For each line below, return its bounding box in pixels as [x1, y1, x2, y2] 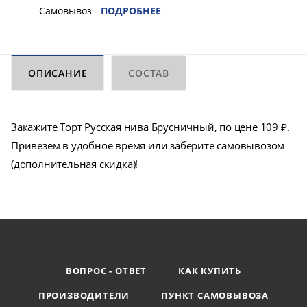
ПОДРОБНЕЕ [101, 4, 161, 18]
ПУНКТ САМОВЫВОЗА [161, 289, 269, 302]
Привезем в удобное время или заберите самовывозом [11, 138, 285, 153]
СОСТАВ [128, 66, 170, 80]
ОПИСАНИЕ [28, 66, 88, 80]
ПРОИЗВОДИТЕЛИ [38, 289, 130, 302]
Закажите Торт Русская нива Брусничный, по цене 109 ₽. [11, 120, 290, 134]
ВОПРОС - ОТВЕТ [65, 265, 147, 278]
